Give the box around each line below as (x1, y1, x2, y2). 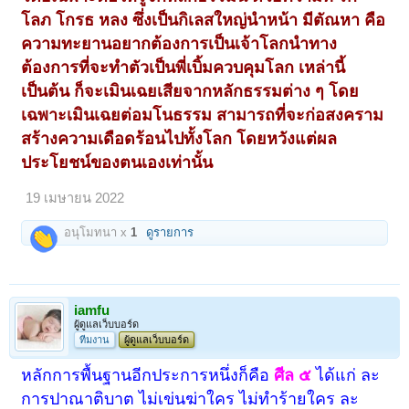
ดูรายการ (146, 225, 194, 239)
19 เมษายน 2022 (26, 190, 125, 205)
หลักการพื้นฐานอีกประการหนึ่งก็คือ (21, 366, 275, 385)
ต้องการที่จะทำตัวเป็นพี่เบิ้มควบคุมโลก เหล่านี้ (21, 58, 346, 77)
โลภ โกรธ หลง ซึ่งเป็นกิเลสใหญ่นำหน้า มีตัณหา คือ (21, 10, 386, 29)
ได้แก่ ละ (311, 366, 381, 385)
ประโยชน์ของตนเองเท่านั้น (21, 152, 214, 172)
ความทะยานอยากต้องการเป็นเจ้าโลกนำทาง (21, 34, 338, 53)
